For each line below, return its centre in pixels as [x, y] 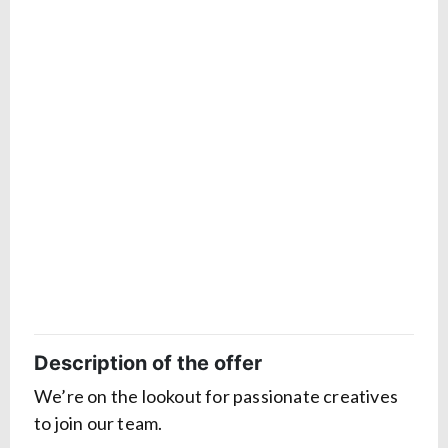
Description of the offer [148, 363]
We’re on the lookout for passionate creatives [216, 396]
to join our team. [98, 423]
